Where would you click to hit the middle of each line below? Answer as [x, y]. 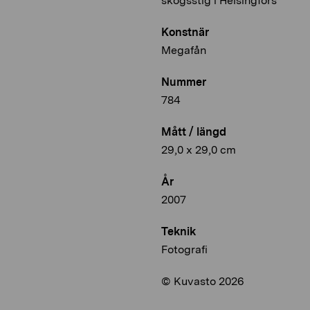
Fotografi [184, 250]
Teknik [179, 232]
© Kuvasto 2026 [203, 282]
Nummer [184, 82]
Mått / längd [194, 132]
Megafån [184, 51]
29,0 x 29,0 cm [199, 150]
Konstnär [185, 33]
